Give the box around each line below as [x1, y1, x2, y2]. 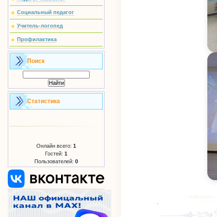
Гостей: [45, 151, 64, 156]
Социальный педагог [17, 9, 74, 15]
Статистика [27, 98, 60, 105]
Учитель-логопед [17, 23, 63, 29]
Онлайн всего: [36, 143, 73, 149]
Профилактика [17, 36, 57, 42]
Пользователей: [34, 158, 75, 164]
